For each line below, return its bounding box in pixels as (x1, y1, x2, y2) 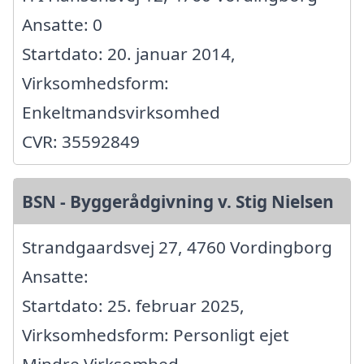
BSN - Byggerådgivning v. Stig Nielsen (22, 189, 334, 213)
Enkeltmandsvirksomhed (22, 100, 220, 123)
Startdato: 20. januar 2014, (22, 41, 236, 65)
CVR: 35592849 (22, 129, 140, 153)
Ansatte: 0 (22, 12, 102, 36)
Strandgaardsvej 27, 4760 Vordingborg (22, 235, 332, 258)
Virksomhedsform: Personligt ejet (22, 323, 289, 346)
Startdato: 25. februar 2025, (22, 293, 245, 317)
